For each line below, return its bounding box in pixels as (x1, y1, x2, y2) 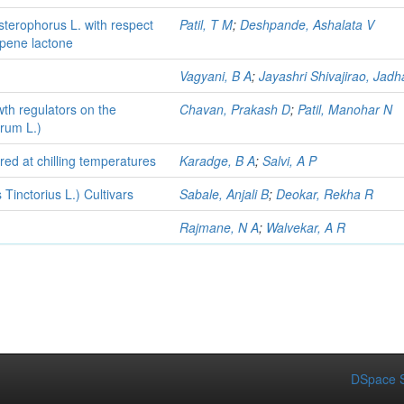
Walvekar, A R (266, 218, 346, 236)
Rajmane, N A (179, 218, 260, 236)
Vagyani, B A (179, 67, 252, 85)
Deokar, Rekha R (276, 185, 374, 203)
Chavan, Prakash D (179, 100, 291, 118)
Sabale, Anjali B (179, 185, 270, 203)
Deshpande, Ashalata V (240, 15, 375, 33)
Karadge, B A (179, 151, 256, 170)
